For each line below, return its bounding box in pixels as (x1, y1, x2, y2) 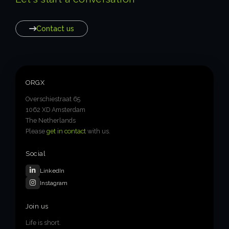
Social (26, 149, 46, 157)
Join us (26, 202, 49, 210)
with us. (86, 127, 111, 135)
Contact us (36, 24, 74, 33)
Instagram (40, 179, 68, 187)
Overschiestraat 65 (26, 95, 81, 103)
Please (26, 127, 47, 135)
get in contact (47, 127, 86, 135)
